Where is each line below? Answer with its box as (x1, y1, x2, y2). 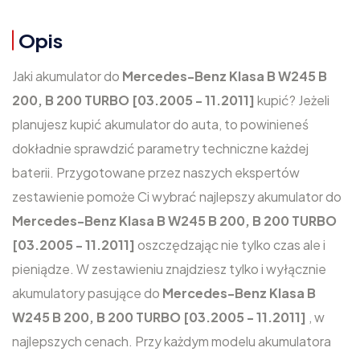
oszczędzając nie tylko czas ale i (137, 236, 325, 253)
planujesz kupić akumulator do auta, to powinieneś (12, 116, 309, 133)
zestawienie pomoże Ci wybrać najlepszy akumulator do (12, 188, 342, 205)
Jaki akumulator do (12, 67, 122, 84)
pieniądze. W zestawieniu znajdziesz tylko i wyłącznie (12, 260, 326, 277)
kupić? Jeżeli (257, 92, 329, 108)
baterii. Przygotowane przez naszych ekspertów (12, 164, 300, 181)
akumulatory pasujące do (12, 284, 162, 301)
